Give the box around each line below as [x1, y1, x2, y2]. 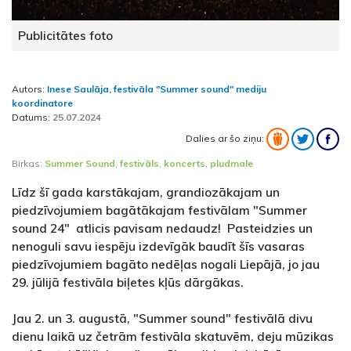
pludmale [210, 157, 253, 169]
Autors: [12, 82, 47, 95]
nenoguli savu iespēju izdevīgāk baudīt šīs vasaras [12, 237, 305, 254]
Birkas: [12, 157, 45, 169]
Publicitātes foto [18, 27, 113, 43]
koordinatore [12, 96, 73, 109]
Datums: [12, 110, 52, 123]
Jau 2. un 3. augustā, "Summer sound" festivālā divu [12, 309, 313, 326]
